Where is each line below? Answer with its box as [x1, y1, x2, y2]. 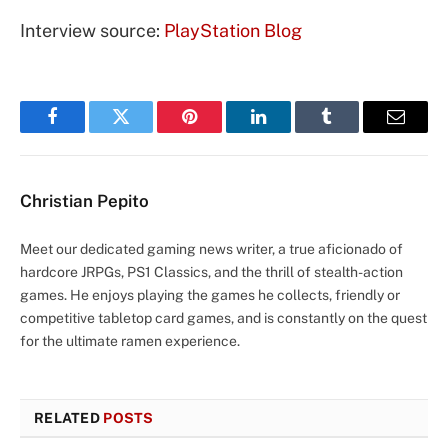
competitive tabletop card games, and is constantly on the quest [20, 309, 427, 326]
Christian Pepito [20, 190, 149, 211]
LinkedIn [256, 122, 323, 140]
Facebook [50, 122, 121, 140]
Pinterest [188, 122, 252, 140]
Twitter [119, 122, 172, 140]
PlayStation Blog [164, 19, 302, 41]
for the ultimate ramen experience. [20, 332, 240, 349]
